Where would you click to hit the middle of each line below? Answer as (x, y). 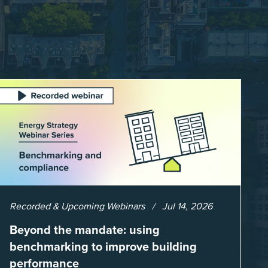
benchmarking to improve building (103, 246)
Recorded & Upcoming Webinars (77, 206)
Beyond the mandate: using (84, 229)
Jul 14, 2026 (187, 206)
